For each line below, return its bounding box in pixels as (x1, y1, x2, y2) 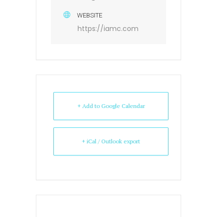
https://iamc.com (77, 24, 139, 33)
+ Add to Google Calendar (77, 102, 145, 109)
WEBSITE (77, 12, 102, 19)
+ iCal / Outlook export (82, 138, 140, 145)
